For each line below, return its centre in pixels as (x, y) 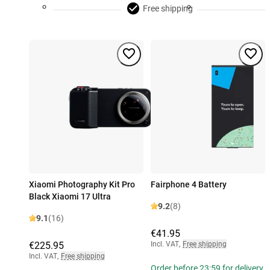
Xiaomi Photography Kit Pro (82, 185)
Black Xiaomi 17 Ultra (70, 197)
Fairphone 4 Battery (189, 185)
